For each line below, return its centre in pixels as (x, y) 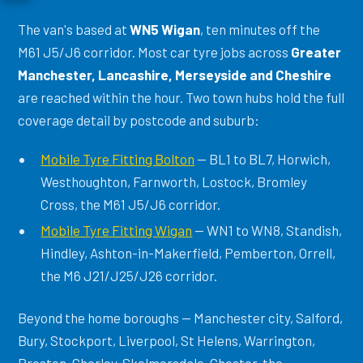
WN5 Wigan (165, 30)
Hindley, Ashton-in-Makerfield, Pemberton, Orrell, (188, 253)
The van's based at (74, 30)
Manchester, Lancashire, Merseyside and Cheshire (175, 75)
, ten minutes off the (261, 30)
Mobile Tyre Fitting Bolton (118, 159)
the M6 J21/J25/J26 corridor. (129, 276)
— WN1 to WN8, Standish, (267, 231)
